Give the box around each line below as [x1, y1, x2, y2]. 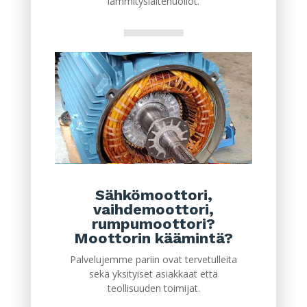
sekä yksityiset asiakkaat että [88, 267, 218, 280]
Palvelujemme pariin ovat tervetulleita [69, 252, 237, 266]
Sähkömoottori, [95, 186, 212, 204]
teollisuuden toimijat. [107, 281, 200, 295]
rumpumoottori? [91, 214, 215, 232]
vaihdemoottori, [93, 200, 214, 218]
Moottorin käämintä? [73, 229, 233, 247]
